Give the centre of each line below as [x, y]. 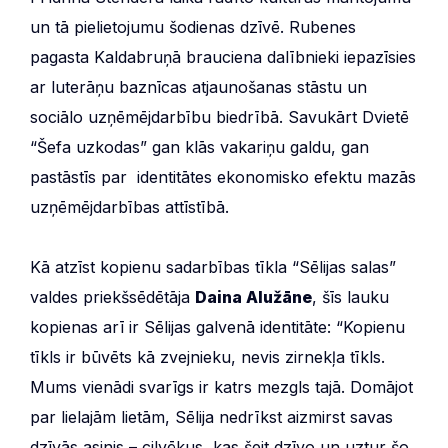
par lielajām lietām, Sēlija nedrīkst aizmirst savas [211, 417]
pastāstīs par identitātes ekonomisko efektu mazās [223, 177]
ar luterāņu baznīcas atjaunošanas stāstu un [198, 87]
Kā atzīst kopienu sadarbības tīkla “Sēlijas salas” [213, 267]
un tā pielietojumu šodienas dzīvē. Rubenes [193, 27]
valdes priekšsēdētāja [112, 297]
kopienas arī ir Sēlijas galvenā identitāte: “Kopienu [217, 327]
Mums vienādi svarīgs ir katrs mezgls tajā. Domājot [221, 387]
